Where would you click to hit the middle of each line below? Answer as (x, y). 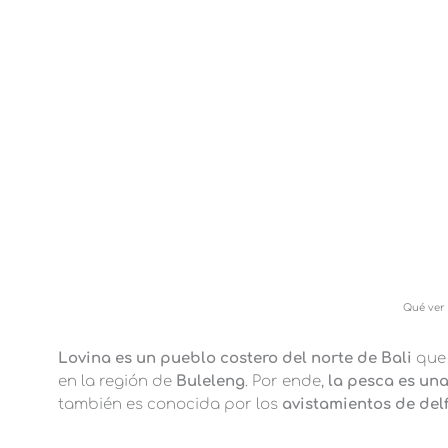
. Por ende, (284, 382)
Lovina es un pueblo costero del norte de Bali (236, 359)
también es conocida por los (169, 405)
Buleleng (208, 382)
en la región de (114, 382)
